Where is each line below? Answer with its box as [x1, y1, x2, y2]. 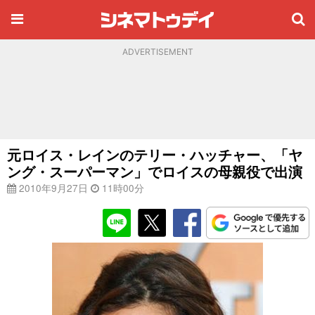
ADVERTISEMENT [122, 46, 193, 57]
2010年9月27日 [16, 181, 88, 195]
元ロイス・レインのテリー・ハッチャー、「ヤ [7, 144, 302, 165]
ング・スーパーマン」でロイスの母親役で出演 [7, 161, 302, 181]
